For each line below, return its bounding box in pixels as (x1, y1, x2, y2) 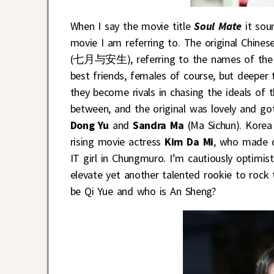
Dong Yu (70, 118, 109, 133)
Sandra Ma (132, 118, 184, 133)
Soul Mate (190, 19, 242, 34)
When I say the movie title (70, 19, 191, 34)
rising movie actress (70, 135, 165, 149)
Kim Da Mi (165, 135, 213, 149)
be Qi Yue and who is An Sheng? (70, 184, 216, 199)
